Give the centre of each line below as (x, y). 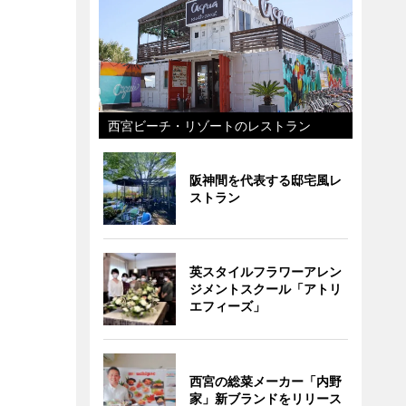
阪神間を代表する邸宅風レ (265, 180)
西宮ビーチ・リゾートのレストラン (209, 126)
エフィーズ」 (227, 306)
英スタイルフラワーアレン (265, 271)
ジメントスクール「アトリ (265, 289)
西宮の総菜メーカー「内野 (265, 381)
